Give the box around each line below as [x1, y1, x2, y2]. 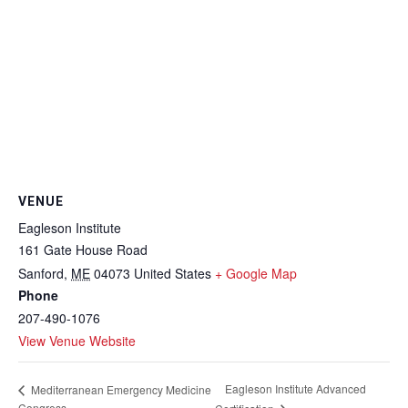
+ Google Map [215, 264, 297, 282]
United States [134, 264, 211, 282]
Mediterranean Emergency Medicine [28, 381, 211, 397]
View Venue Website [18, 331, 136, 350]
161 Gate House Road [18, 240, 148, 259]
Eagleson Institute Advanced [225, 381, 366, 397]
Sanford [18, 264, 64, 282]
